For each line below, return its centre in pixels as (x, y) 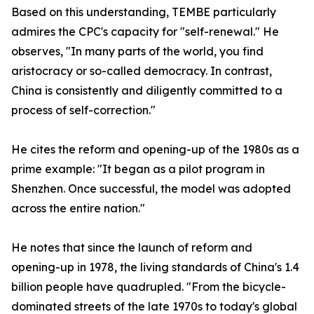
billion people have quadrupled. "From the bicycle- (149, 287)
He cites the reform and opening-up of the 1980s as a (155, 149)
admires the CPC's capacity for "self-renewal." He (145, 32)
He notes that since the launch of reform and (132, 247)
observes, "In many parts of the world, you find (137, 51)
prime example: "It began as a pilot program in (138, 169)
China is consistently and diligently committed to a (147, 90)
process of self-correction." (83, 110)
